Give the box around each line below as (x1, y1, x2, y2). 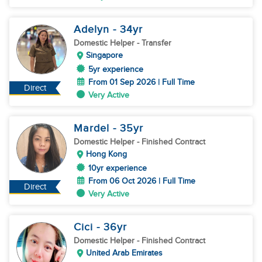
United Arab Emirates (86, 248, 163, 258)
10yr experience (88, 163, 147, 173)
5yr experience (88, 64, 143, 74)
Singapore (86, 50, 123, 60)
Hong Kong (86, 149, 127, 159)
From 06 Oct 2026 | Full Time (88, 176, 195, 186)
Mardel (74, 122, 113, 135)
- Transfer (137, 38, 171, 48)
